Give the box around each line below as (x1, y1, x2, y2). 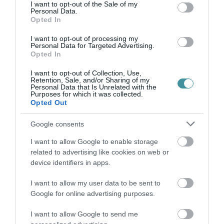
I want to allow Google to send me (30, 210, 138, 218)
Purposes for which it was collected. (30, 90, 143, 98)
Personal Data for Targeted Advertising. (30, 41, 154, 49)
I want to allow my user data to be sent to (30, 179, 160, 187)
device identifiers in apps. (30, 158, 110, 166)
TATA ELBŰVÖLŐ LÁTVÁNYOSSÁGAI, (79, 202, 194, 210)
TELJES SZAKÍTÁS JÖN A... (79, 131, 164, 140)
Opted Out (30, 98, 67, 106)
